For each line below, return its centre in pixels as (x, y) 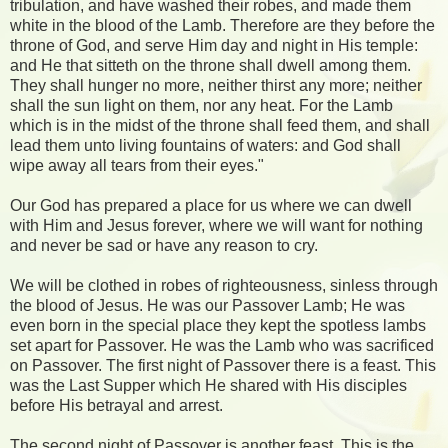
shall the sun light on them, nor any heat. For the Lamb (201, 105)
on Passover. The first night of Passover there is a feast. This (223, 365)
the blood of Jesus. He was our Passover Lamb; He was (207, 305)
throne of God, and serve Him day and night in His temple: (214, 45)
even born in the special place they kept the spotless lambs (218, 325)
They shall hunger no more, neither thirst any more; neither (216, 85)
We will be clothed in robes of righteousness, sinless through (224, 285)
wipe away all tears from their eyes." (137, 165)
